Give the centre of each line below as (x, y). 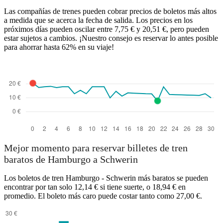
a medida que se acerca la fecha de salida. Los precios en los (98, 20)
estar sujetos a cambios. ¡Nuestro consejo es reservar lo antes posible (111, 38)
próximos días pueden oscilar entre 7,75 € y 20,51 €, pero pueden (107, 29)
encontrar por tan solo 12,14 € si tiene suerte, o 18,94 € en (95, 187)
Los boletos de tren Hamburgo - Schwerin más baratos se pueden (106, 178)
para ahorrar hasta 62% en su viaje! (59, 47)
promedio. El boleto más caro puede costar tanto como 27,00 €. (103, 196)
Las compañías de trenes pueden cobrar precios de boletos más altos (110, 11)
